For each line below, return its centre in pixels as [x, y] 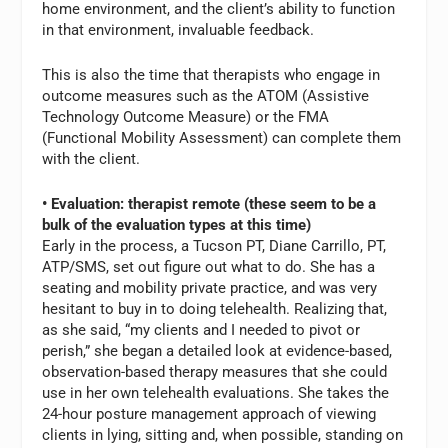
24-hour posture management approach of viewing [209, 413]
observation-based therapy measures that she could [215, 371]
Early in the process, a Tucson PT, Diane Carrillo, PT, [214, 245]
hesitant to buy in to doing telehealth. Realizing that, [215, 308]
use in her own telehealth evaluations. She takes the [216, 392]
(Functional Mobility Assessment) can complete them [222, 137]
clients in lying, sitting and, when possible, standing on [223, 434]
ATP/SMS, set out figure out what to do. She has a [209, 266]
